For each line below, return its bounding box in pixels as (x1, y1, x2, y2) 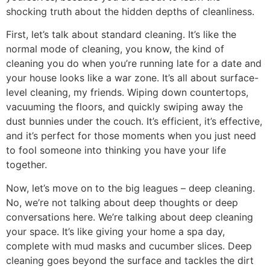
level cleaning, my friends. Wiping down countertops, (6, 86, 248, 99)
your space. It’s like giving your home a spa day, (6, 225, 225, 237)
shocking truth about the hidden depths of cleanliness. (6, 5, 254, 17)
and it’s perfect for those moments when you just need (6, 130, 256, 142)
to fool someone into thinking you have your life (6, 144, 226, 157)
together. (6, 159, 47, 171)
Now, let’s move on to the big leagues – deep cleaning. (6, 181, 255, 194)
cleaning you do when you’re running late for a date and (6, 57, 262, 70)
